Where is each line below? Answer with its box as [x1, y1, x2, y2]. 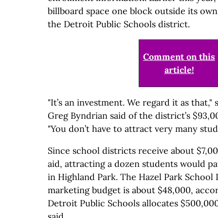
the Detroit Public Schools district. [48, 18, 190, 30]
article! [164, 64, 194, 75]
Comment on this [143, 51, 215, 62]
